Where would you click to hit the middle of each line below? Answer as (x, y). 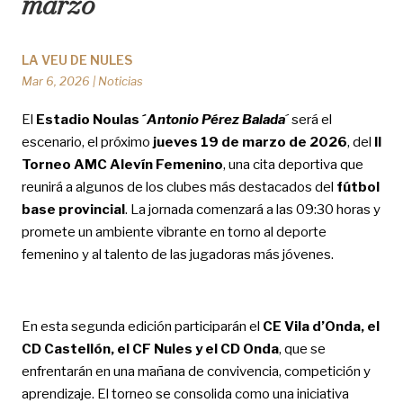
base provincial (73, 209)
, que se (302, 349)
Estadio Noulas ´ (91, 119)
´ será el (308, 119)
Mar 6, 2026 (55, 81)
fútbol (358, 187)
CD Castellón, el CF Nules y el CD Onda (150, 349)
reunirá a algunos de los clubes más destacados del (179, 187)
